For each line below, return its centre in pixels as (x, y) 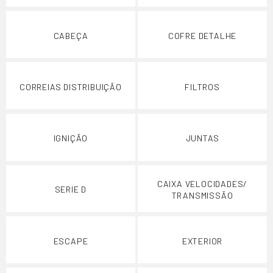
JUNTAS (202, 138)
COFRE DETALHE (202, 35)
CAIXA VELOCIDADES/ (202, 183)
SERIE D (71, 190)
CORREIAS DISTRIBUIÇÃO (71, 87)
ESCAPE (71, 241)
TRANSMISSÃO (202, 195)
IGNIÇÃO (71, 138)
